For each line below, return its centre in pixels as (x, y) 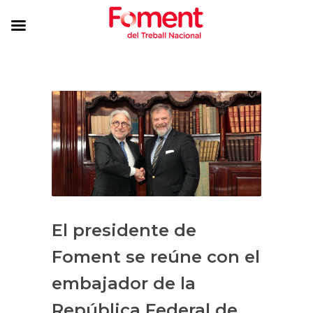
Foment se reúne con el (156, 257)
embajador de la (124, 284)
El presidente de (124, 231)
